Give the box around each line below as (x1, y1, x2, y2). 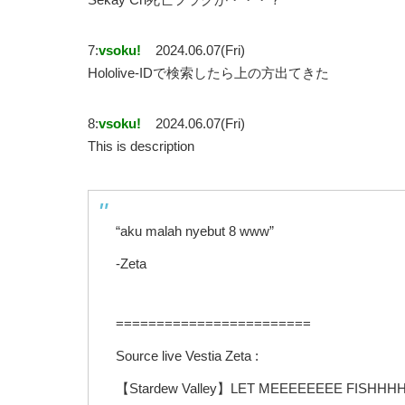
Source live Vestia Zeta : (116, 348, 259, 364)
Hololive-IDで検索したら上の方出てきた (88, 65, 329, 81)
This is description (88, 138, 194, 155)
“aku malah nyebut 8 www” (116, 223, 274, 240)
